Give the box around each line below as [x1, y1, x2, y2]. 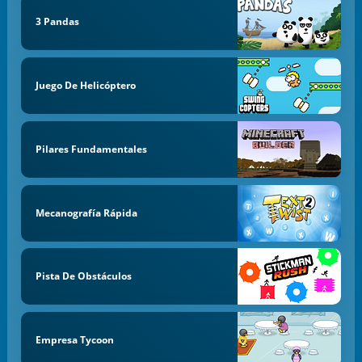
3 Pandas [35, 15, 79, 29]
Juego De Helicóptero [35, 78, 136, 93]
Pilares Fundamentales [35, 141, 147, 156]
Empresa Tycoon [35, 333, 114, 347]
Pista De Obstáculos [35, 269, 132, 284]
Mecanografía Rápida [35, 205, 137, 220]
